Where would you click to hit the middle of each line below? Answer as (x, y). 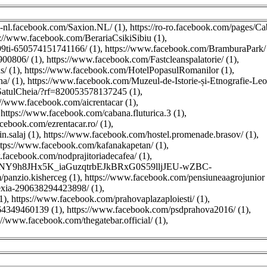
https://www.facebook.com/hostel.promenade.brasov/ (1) (150, 134)
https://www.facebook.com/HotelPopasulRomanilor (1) (128, 70)
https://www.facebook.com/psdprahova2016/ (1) (158, 209)
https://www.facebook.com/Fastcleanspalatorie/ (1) (142, 59)
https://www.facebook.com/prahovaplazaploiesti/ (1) (109, 199)
